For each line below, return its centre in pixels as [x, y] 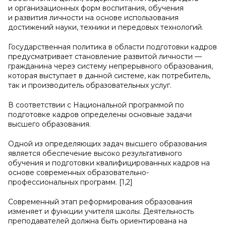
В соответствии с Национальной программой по [96, 105]
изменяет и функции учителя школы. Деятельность [101, 211]
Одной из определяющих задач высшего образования [107, 144]
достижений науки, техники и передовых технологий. [106, 27]
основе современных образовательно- [78, 173]
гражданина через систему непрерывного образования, [110, 66]
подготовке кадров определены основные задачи [100, 115]
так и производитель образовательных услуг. [90, 85]
